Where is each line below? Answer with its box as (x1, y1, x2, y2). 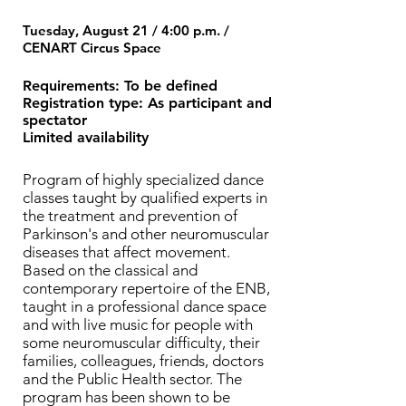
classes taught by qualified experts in (23, 188, 267, 207)
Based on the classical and (23, 261, 198, 279)
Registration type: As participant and (23, 94, 272, 111)
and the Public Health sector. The (23, 370, 242, 388)
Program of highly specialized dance (23, 170, 264, 188)
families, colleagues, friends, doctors (23, 352, 264, 370)
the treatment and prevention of (23, 207, 237, 225)
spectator (23, 111, 87, 129)
